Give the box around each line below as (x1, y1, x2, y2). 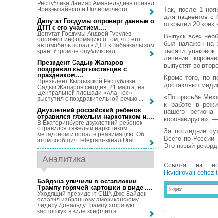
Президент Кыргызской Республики (37, 77, 135, 85)
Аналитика (42, 154, 86, 164)
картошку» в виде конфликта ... (37, 207, 123, 215)
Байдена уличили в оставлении (37, 177, 137, 185)
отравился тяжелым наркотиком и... (37, 113, 152, 121)
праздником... (37, 71, 81, 79)
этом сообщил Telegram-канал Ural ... (37, 137, 140, 144)
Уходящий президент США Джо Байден (37, 190, 147, 197)
